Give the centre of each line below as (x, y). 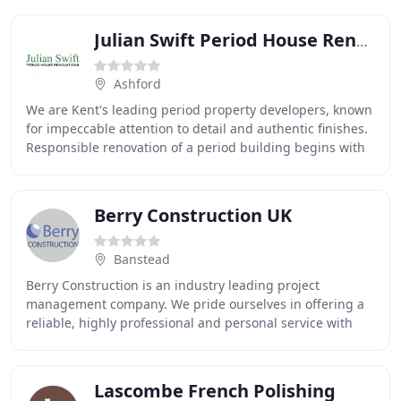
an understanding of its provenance (134, 166)
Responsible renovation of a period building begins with (196, 147)
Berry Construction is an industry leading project (173, 285)
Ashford (137, 84)
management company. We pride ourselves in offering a (195, 304)
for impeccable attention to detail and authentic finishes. (197, 128)
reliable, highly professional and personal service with (189, 323)
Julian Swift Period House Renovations (362, 41)
